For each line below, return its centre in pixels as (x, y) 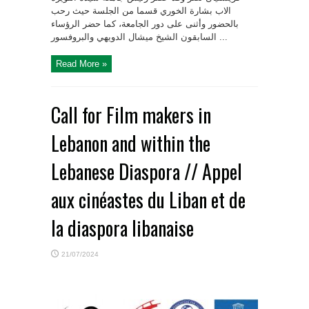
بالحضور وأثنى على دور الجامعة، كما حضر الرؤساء (145, 24)
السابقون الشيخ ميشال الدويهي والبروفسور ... (222, 37)
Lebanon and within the (131, 143)
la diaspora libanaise (122, 228)
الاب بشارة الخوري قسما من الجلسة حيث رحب (141, 11)
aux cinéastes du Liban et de (148, 200)
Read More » (81, 64)
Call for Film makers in (131, 115)
